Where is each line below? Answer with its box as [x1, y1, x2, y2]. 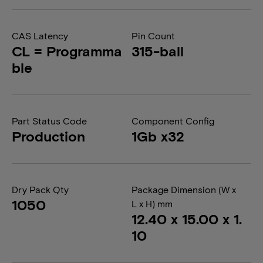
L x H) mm [131, 198, 173, 209]
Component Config [131, 115, 214, 126]
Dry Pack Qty [12, 184, 69, 195]
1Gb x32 [131, 127, 184, 144]
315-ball [131, 42, 184, 59]
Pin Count [131, 30, 175, 41]
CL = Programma [12, 42, 122, 59]
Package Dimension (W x [131, 184, 236, 195]
